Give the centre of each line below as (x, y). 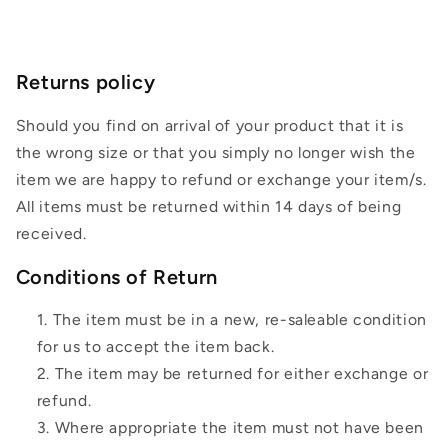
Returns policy (85, 82)
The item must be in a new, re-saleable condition (239, 320)
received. (51, 233)
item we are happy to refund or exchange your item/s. (221, 179)
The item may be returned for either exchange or (241, 374)
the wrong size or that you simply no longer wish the (215, 152)
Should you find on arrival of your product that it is (209, 125)
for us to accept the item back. (155, 347)
